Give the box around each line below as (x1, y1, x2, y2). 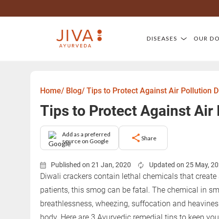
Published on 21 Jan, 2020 (51, 161, 131, 169)
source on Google (62, 137, 109, 145)
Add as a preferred (62, 131, 110, 138)
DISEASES (147, 34, 177, 42)
